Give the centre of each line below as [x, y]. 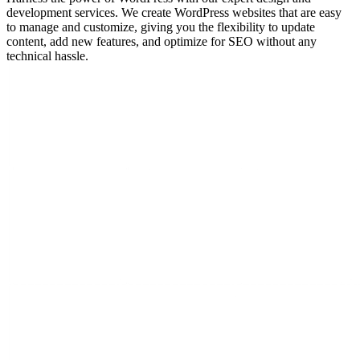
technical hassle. [47, 56]
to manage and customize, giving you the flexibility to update [161, 27]
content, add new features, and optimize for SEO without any [162, 42]
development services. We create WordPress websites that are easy [174, 13]
